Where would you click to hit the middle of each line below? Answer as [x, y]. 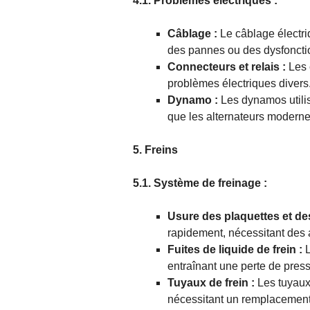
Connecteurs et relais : [227, 67]
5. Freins [155, 150]
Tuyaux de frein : [211, 283]
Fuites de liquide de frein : [236, 250]
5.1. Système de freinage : [200, 183]
